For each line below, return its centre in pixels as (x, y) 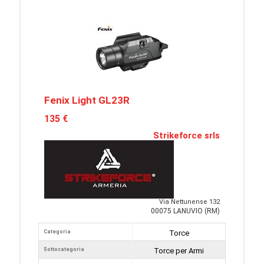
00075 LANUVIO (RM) (185, 211)
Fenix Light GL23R (87, 100)
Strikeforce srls (187, 136)
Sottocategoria (64, 249)
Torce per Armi (179, 251)
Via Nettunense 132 (189, 202)
